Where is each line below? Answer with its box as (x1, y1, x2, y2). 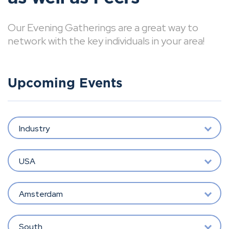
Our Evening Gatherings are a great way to (8, 21, 198, 34)
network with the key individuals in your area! (8, 34, 204, 48)
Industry (18, 123, 50, 134)
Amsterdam (18, 188, 63, 199)
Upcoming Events (8, 77, 123, 90)
